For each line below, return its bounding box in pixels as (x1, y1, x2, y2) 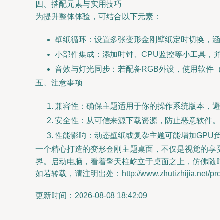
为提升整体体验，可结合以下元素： (35, 12, 161, 21)
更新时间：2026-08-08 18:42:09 (35, 192, 147, 200)
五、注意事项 (35, 79, 82, 87)
